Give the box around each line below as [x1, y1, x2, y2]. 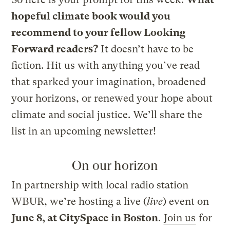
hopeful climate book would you [11, 10, 171, 23]
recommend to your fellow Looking [11, 27, 186, 39]
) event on [163, 196, 209, 208]
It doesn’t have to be [98, 43, 194, 55]
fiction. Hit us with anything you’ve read [11, 60, 200, 72]
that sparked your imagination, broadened [11, 76, 206, 88]
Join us [164, 212, 196, 224]
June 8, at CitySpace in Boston [11, 212, 159, 224]
